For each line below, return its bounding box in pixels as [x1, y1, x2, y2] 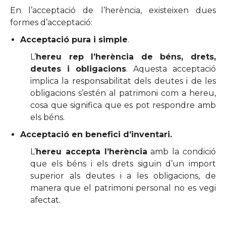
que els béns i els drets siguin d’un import [30, 159, 216, 168]
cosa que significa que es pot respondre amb [30, 100, 216, 110]
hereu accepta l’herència [36, 147, 147, 156]
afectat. [30, 195, 61, 205]
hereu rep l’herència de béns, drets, [36, 52, 216, 62]
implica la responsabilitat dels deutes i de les [30, 76, 216, 86]
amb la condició [147, 147, 216, 156]
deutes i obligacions [30, 64, 126, 74]
